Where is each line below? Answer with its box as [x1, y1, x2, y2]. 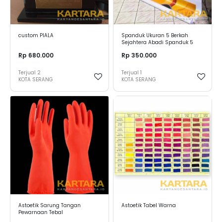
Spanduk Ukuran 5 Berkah [121, 32, 188, 39]
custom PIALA [18, 32, 54, 39]
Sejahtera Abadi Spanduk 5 [121, 39, 193, 46]
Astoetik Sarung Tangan [18, 202, 81, 209]
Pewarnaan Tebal [18, 209, 63, 216]
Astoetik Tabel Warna [121, 202, 176, 209]
